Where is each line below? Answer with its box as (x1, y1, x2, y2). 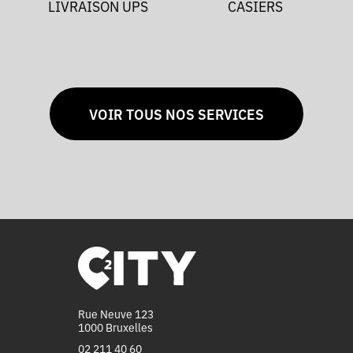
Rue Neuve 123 (77, 306, 154, 322)
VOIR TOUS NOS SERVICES (89, 104, 264, 124)
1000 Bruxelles (77, 319, 153, 336)
